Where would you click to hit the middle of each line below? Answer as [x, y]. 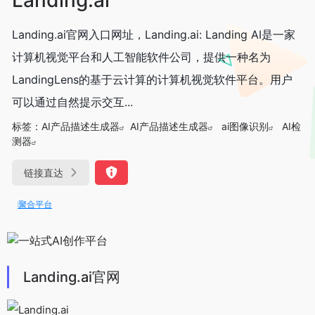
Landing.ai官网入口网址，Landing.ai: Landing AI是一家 [154, 34]
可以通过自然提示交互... [72, 102]
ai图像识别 [245, 126]
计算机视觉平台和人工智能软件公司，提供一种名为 [141, 57]
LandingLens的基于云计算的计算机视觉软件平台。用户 [152, 79]
